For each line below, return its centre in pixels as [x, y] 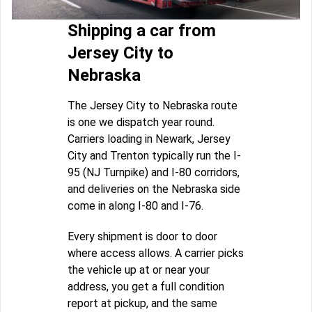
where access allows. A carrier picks [156, 253]
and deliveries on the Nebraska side [154, 189]
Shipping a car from [142, 31]
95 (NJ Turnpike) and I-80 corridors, [154, 173]
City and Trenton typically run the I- [154, 156]
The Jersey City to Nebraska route [153, 106]
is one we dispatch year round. [141, 123]
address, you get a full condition [146, 287]
